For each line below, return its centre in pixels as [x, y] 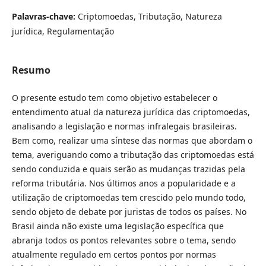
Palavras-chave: [45, 16]
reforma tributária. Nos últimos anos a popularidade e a [123, 183]
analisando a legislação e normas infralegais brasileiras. [124, 126]
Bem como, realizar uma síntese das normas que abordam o [132, 140]
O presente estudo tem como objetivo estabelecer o [114, 97]
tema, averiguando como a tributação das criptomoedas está [133, 154]
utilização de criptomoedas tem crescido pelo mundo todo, [129, 197]
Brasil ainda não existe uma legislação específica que [118, 226]
